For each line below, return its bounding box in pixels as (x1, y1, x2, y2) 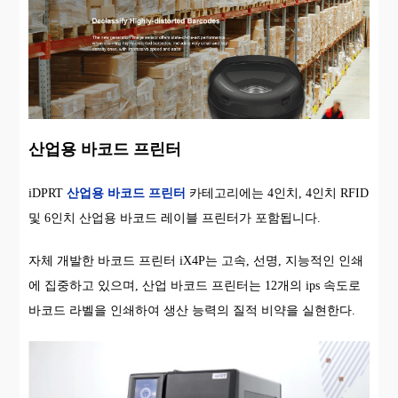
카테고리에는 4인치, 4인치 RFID (186, 186, 370, 200)
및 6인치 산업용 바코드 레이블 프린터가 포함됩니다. (28, 211, 322, 225)
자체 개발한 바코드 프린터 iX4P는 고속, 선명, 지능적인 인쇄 (28, 253, 364, 267)
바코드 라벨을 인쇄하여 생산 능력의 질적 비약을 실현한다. (28, 303, 356, 317)
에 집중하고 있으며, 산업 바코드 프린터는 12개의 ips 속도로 (28, 278, 362, 292)
